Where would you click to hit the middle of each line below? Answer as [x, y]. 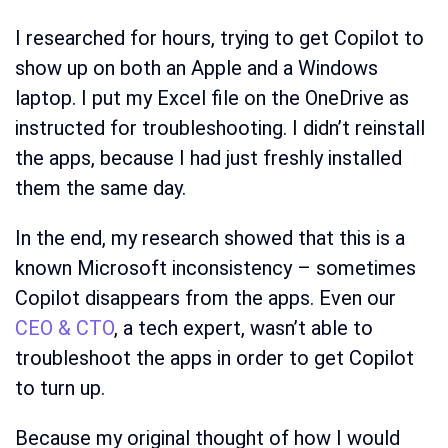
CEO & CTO [64, 327]
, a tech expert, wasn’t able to [243, 327]
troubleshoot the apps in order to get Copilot [214, 357]
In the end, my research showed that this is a [210, 237]
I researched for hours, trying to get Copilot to [219, 37]
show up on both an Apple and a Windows [196, 67]
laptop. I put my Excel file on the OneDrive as [212, 97]
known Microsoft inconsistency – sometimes [215, 267]
